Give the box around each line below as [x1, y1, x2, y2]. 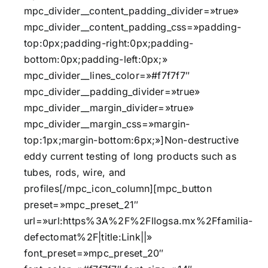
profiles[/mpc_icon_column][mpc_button [24, 182, 212, 194]
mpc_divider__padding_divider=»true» [24, 85, 200, 98]
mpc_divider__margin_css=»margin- [24, 117, 190, 130]
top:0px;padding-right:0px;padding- [24, 36, 194, 49]
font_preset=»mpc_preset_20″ [24, 246, 164, 259]
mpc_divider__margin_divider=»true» [24, 101, 194, 114]
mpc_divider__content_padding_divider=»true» [24, 4, 239, 17]
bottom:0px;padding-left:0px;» [24, 53, 167, 65]
